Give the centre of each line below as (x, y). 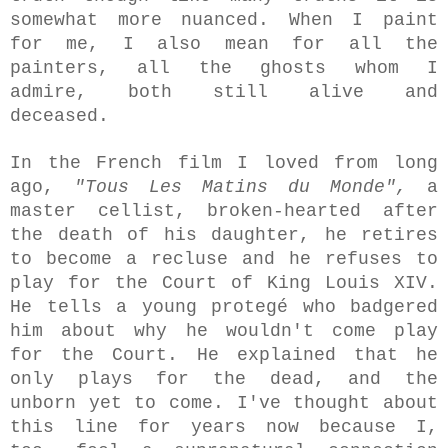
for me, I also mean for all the (224, 43)
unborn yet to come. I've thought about (224, 402)
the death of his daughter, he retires (224, 234)
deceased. (65, 115)
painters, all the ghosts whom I (224, 67)
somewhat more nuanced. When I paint (224, 19)
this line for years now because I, (224, 426)
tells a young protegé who (198, 306)
